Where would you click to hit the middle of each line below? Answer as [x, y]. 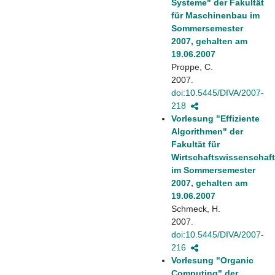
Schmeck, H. [196, 208]
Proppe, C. [192, 67]
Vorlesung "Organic [212, 260]
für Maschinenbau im [215, 15]
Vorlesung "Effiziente [215, 118]
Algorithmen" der [207, 131]
